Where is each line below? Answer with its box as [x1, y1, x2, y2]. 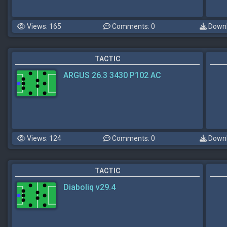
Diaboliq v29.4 [63, 182, 116, 192]
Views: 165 [25, 22, 61, 30]
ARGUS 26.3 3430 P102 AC [63, 70, 161, 80]
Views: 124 [25, 134, 61, 142]
